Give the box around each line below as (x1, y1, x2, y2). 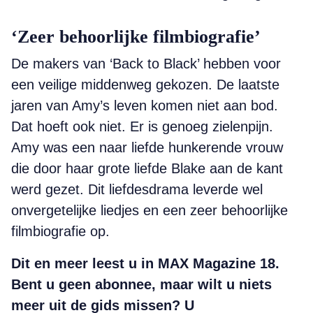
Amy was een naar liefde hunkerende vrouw (11, 140, 283, 155)
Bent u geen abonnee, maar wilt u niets (11, 277, 272, 292)
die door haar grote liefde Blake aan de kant (11, 161, 283, 176)
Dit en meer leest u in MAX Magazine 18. (11, 256, 279, 271)
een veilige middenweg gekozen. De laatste (11, 77, 279, 92)
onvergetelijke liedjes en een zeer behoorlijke (11, 203, 288, 218)
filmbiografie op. (11, 224, 110, 239)
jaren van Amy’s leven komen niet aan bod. (11, 98, 278, 113)
